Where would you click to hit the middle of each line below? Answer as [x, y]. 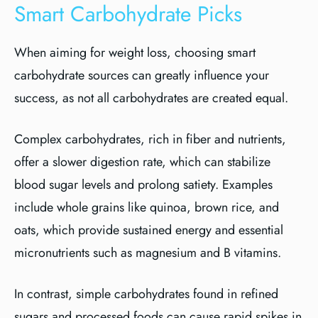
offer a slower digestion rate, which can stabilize [142, 162]
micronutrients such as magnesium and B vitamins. [148, 253]
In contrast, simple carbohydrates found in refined [146, 294]
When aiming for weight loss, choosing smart [135, 53]
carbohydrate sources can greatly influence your [142, 75]
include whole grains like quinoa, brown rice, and [147, 207]
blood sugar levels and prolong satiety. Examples [143, 185]
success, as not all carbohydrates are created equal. [151, 98]
